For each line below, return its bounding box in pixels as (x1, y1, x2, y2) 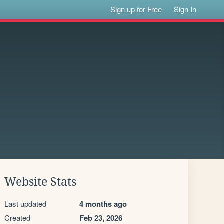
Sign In (174, 4, 197, 14)
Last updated (4, 198, 46, 209)
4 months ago (79, 198, 127, 209)
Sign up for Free (110, 4, 162, 14)
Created (4, 212, 30, 223)
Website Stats (4, 175, 76, 188)
